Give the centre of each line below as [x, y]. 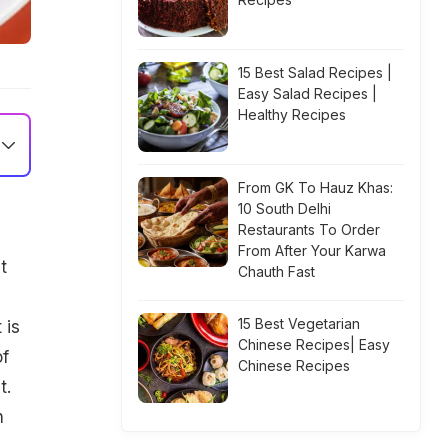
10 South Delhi [284, 208]
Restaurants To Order [309, 229]
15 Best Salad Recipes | [315, 72]
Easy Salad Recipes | [307, 93]
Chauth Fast [276, 271]
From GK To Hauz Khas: [315, 187]
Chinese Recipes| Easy [314, 344]
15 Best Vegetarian [299, 323]
